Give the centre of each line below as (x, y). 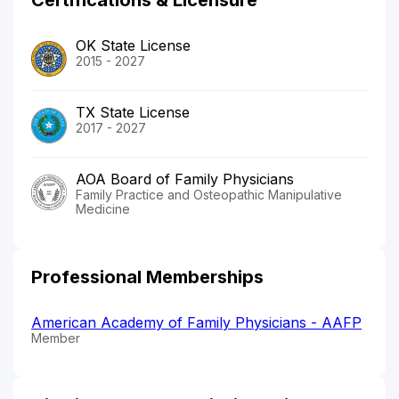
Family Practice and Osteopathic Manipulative (209, 194)
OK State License (133, 45)
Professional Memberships (147, 277)
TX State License (133, 112)
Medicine (103, 208)
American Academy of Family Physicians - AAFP (196, 322)
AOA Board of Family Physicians (185, 179)
